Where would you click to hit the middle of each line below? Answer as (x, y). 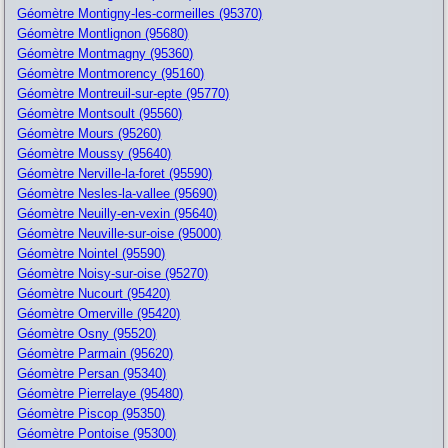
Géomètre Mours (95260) (89, 133)
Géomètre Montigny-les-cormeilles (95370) (140, 13)
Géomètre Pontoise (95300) (97, 433)
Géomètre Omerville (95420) (99, 313)
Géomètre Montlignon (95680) (103, 33)
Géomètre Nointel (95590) (91, 253)
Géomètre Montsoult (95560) (100, 113)
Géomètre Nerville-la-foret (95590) (115, 173)
